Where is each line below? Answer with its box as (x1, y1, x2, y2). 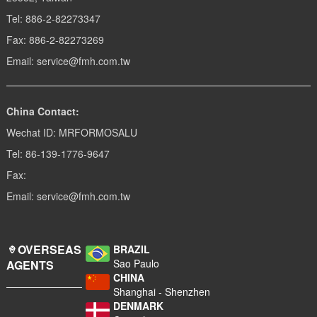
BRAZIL (113, 242, 151, 257)
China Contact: (6, 104, 79, 119)
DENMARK (113, 299, 164, 313)
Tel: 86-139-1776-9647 (6, 146, 110, 161)
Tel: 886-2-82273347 (6, 11, 100, 26)
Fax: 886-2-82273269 (6, 33, 104, 47)
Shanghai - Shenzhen (113, 284, 211, 299)
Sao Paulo (113, 256, 160, 271)
